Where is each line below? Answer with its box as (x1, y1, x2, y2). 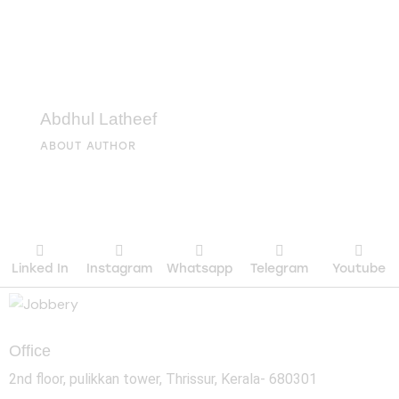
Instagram (86, 261, 153, 277)
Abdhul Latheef (40, 109, 157, 128)
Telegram (250, 261, 309, 277)
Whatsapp (166, 261, 232, 277)
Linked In (11, 261, 69, 277)
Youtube (332, 261, 387, 277)
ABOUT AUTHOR (40, 139, 136, 152)
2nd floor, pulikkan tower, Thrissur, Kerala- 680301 (9, 370, 317, 388)
